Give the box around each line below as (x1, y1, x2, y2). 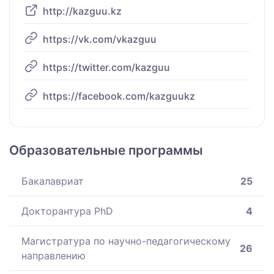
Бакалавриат (21, 174, 84, 187)
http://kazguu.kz (43, 4, 122, 17)
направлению (21, 249, 86, 262)
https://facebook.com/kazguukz (43, 89, 195, 102)
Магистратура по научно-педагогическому (21, 234, 231, 247)
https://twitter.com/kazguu (43, 61, 170, 74)
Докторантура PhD (21, 204, 113, 217)
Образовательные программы (9, 142, 203, 158)
